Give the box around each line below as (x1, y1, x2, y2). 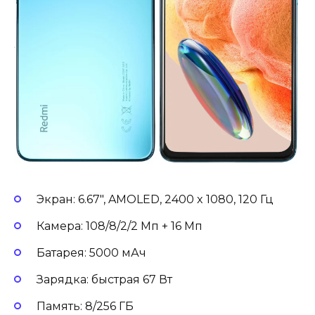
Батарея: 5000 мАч (37, 245, 149, 259)
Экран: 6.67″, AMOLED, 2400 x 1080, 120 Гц (37, 192, 276, 206)
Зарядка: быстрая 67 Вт (37, 273, 175, 287)
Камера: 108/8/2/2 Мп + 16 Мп (37, 219, 205, 233)
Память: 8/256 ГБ (37, 300, 136, 314)
